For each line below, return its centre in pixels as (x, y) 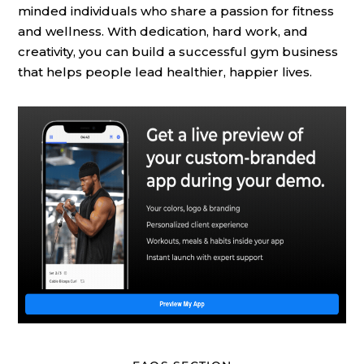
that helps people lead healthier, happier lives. (165, 72)
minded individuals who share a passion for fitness (176, 11)
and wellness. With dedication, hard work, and (163, 32)
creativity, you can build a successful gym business (178, 52)
